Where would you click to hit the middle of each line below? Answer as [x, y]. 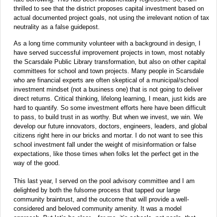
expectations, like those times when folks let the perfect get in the [106, 154]
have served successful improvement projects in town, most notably [109, 53]
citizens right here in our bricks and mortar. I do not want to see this [108, 136]
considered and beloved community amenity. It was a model [98, 209]
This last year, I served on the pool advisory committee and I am [104, 181]
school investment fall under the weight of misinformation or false [105, 145]
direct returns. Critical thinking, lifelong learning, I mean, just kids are [110, 99]
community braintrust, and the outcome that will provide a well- [101, 200]
